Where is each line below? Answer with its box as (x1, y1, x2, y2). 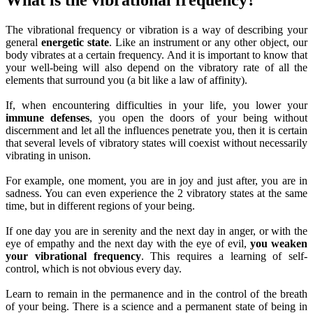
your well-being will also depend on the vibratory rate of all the (6, 61, 307, 73)
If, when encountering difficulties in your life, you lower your (6, 99, 307, 111)
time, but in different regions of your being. (6, 199, 195, 212)
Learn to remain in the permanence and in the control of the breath (6, 287, 307, 300)
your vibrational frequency (6, 249, 141, 262)
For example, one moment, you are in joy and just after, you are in (6, 174, 307, 187)
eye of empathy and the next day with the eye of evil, (6, 237, 250, 249)
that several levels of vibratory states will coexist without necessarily (6, 136, 307, 149)
